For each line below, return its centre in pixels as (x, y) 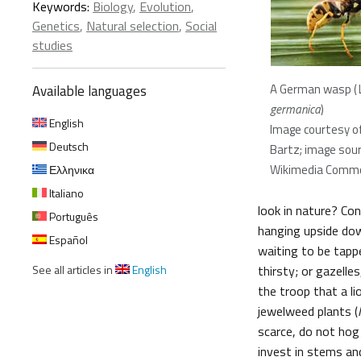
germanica (295, 109)
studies (52, 45)
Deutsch (68, 146)
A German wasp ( (313, 89)
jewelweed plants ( (308, 311)
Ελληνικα (71, 170)
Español (67, 240)
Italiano (65, 193)
